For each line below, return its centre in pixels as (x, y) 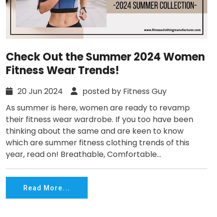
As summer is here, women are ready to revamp (98, 108)
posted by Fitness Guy (124, 92)
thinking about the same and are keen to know (95, 131)
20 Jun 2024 (43, 92)
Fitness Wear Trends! (62, 71)
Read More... (47, 188)
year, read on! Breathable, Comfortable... (84, 155)
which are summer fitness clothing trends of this (98, 143)
